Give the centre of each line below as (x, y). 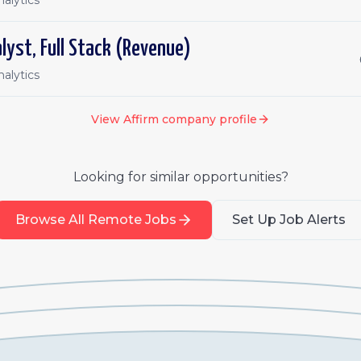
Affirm (141, 119)
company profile (208, 119)
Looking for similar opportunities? (180, 177)
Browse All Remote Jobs (95, 220)
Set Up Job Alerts (288, 220)
